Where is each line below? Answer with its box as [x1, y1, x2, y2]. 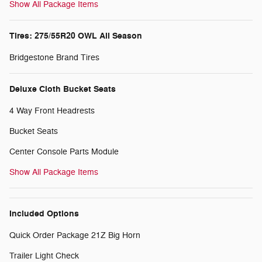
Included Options [9, 208, 79, 220]
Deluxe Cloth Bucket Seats [9, 84, 116, 95]
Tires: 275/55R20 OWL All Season [9, 30, 142, 42]
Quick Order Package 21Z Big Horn [9, 230, 140, 241]
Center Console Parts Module [9, 147, 119, 157]
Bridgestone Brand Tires [9, 53, 99, 63]
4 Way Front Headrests [9, 106, 95, 116]
